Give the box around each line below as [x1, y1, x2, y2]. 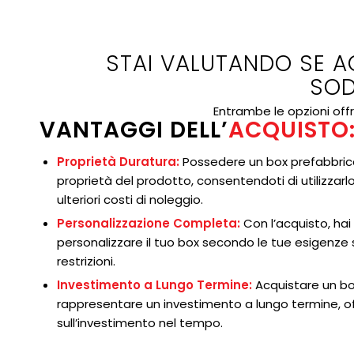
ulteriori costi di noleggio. [57, 190, 203, 208]
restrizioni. [57, 252, 115, 269]
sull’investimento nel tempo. [57, 314, 223, 331]
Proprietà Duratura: [57, 153, 179, 170]
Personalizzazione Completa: [57, 214, 240, 232]
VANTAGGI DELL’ [40, 114, 228, 145]
